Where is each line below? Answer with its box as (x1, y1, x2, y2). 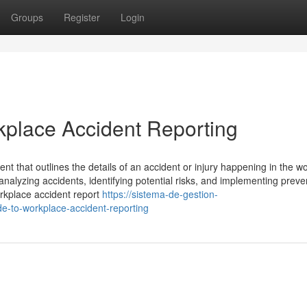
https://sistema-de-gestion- (102, 187, 218, 201)
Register (64, 10, 100, 24)
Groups (11, 10, 43, 24)
